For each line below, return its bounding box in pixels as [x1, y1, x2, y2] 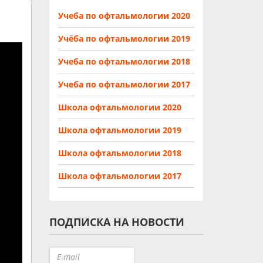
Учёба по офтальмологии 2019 [58, 33, 190, 44]
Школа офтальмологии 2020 [58, 102, 181, 113]
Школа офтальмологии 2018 [58, 147, 181, 159]
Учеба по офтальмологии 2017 [58, 79, 190, 90]
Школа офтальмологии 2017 [58, 170, 181, 181]
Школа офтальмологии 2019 [58, 124, 181, 136]
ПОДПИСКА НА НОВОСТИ [49, 215, 184, 229]
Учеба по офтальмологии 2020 [58, 10, 190, 21]
